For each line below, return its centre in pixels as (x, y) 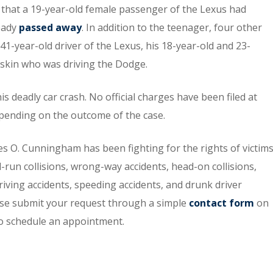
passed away (50, 27)
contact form (222, 203)
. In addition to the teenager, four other (172, 27)
